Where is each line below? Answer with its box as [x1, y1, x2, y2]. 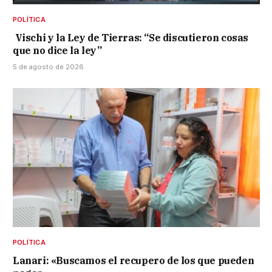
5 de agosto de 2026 [13, 62, 84, 71]
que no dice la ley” [13, 44, 102, 56]
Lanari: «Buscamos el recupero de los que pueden [13, 254, 254, 267]
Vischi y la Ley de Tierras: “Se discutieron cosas [13, 31, 249, 44]
